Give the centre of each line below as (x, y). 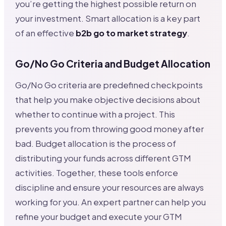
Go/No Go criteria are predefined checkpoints (109, 85)
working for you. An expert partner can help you (111, 202)
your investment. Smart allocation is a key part (108, 18)
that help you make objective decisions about (108, 99)
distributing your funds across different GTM (103, 158)
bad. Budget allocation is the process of (96, 143)
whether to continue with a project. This (95, 114)
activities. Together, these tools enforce (97, 173)
